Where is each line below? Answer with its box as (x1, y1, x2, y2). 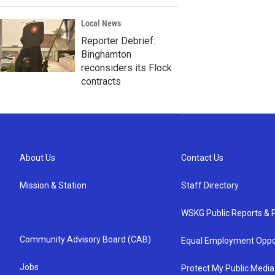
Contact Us (181, 153, 224, 163)
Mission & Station (20, 180, 87, 190)
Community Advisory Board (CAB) (20, 234, 151, 244)
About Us (20, 153, 55, 163)
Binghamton (81, 48, 131, 60)
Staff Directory (181, 180, 239, 190)
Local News (81, 18, 121, 28)
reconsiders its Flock (81, 62, 172, 74)
